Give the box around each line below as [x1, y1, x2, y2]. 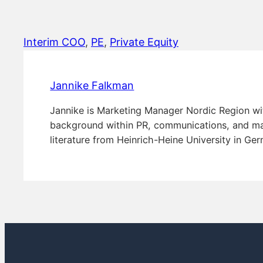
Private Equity [110, 36, 178, 49]
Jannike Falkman [50, 79, 134, 92]
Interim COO [23, 36, 85, 49]
